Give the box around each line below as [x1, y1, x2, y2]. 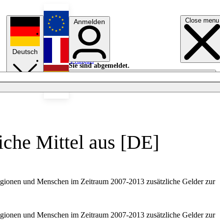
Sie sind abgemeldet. [69, 61, 130, 69]
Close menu [185, 17, 219, 24]
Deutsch [12, 47, 38, 55]
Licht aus [69, 79, 94, 86]
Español [71, 84, 93, 91]
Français [71, 57, 94, 64]
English [71, 30, 92, 37]
